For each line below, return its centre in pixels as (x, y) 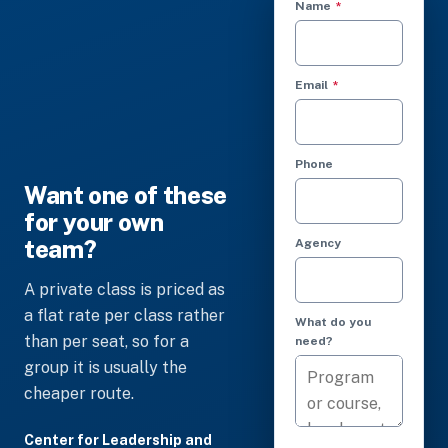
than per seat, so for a (106, 341)
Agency (318, 243)
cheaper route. (79, 393)
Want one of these (125, 194)
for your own (94, 221)
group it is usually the (105, 367)
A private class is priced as (124, 289)
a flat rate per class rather (124, 315)
